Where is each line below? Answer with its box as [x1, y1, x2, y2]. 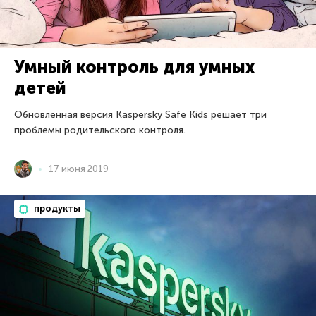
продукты [32, 203, 80, 214]
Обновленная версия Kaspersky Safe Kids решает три [14, 109, 267, 121]
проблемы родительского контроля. [14, 124, 186, 137]
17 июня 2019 [49, 164, 109, 174]
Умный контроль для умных [14, 56, 255, 78]
